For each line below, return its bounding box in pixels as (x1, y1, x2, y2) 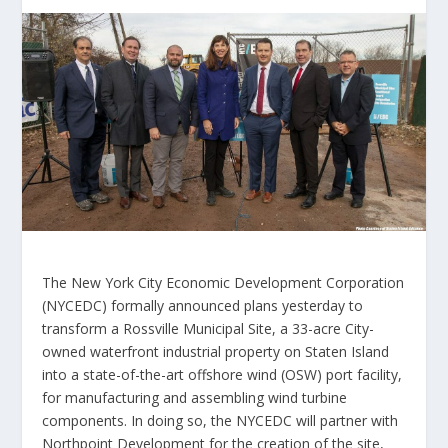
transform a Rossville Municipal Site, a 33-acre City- (42, 318, 375, 338)
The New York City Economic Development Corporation (42, 272, 405, 292)
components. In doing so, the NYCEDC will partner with (42, 410, 399, 430)
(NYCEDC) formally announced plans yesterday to (42, 295, 364, 315)
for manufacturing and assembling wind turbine (42, 387, 348, 407)
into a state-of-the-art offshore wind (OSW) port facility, (42, 364, 403, 384)
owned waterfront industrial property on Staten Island (42, 341, 390, 361)
